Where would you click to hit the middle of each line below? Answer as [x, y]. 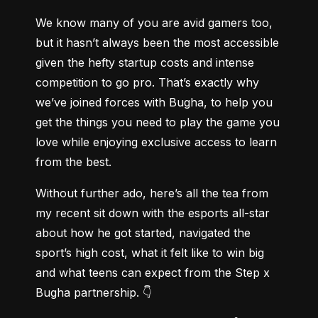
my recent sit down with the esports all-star [153, 213]
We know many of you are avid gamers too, [154, 22]
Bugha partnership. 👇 [94, 292]
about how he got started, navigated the [143, 232]
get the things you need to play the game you [158, 122]
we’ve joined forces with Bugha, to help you [154, 102]
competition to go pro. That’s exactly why [147, 82]
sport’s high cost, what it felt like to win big [150, 252]
